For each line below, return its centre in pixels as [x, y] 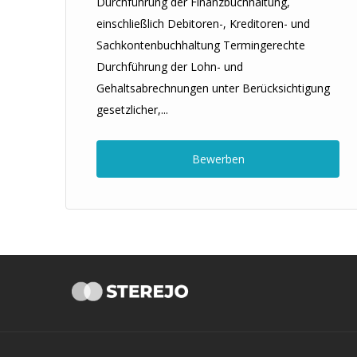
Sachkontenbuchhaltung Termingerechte [201, 45]
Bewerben [218, 159]
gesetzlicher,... [132, 110]
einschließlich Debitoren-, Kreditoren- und [203, 24]
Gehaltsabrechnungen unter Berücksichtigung [213, 88]
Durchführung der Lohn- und [170, 67]
